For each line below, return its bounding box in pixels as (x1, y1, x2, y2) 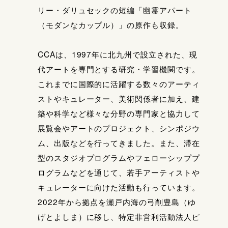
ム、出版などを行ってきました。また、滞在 (37, 136, 200, 148)
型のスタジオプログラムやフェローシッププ (37, 151, 200, 163)
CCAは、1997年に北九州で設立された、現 (37, 48, 197, 60)
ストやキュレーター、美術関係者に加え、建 (37, 92, 200, 104)
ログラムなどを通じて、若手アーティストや (37, 166, 200, 178)
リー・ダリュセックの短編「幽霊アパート (37, 4, 192, 15)
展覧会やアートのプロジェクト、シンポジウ (37, 122, 200, 133)
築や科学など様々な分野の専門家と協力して (37, 107, 200, 119)
